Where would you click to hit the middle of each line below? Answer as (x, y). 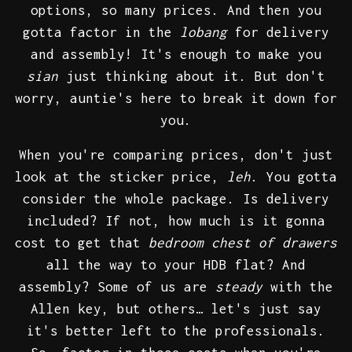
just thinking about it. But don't (192, 77)
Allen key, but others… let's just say (176, 309)
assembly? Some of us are (117, 287)
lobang (203, 33)
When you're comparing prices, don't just (176, 155)
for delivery (278, 33)
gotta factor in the (101, 33)
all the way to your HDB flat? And (176, 265)
